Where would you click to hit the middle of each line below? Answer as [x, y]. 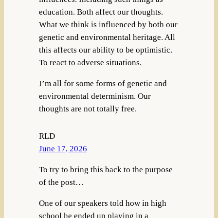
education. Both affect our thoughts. [101, 12]
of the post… [61, 182]
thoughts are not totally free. [88, 109]
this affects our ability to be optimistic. [105, 50]
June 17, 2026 [63, 149]
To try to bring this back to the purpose [106, 169]
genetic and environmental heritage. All [107, 37]
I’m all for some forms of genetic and [103, 83]
